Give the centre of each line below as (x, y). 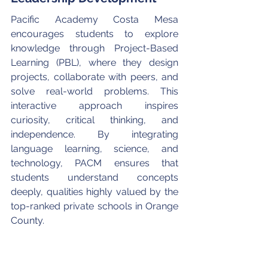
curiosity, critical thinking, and (96, 120)
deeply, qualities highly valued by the (96, 191)
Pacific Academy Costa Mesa (96, 19)
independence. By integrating (96, 134)
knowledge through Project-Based (96, 48)
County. (28, 220)
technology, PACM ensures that (96, 163)
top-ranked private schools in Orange (96, 206)
